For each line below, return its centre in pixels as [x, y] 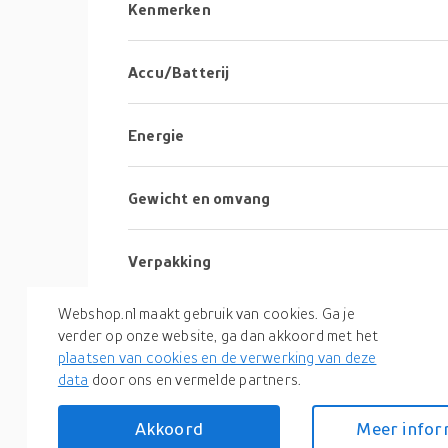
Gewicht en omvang [199, 198]
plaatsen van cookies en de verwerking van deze [217, 356]
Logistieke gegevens [204, 387]
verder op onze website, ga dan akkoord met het [218, 334]
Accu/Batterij [179, 72]
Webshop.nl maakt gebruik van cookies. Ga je [206, 312]
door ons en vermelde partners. [195, 378]
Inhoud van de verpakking [221, 324]
